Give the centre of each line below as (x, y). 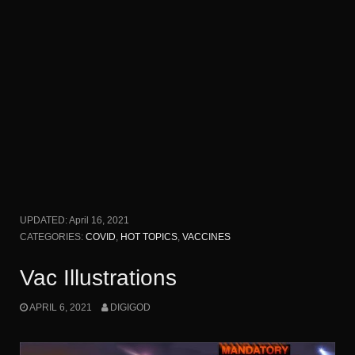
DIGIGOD (130, 308)
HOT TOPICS (149, 237)
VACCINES (206, 237)
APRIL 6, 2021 (61, 308)
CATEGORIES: (53, 237)
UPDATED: (44, 220)
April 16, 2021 (99, 220)
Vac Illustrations (98, 277)
